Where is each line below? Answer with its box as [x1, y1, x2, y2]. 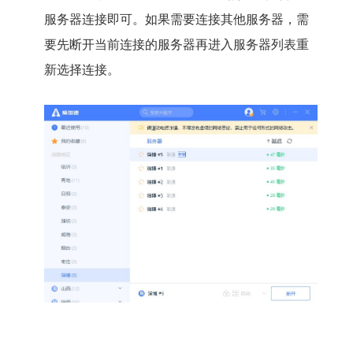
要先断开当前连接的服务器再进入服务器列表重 [43, 37, 309, 51]
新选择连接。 [43, 62, 120, 76]
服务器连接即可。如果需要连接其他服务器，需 [43, 12, 309, 26]
